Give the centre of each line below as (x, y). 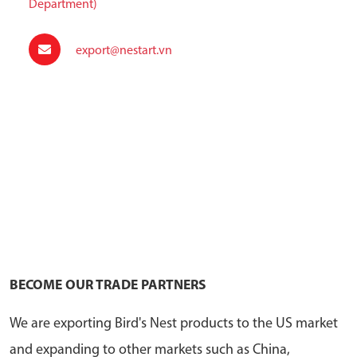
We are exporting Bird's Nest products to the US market (174, 324)
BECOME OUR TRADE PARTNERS (108, 285)
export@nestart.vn (123, 51)
